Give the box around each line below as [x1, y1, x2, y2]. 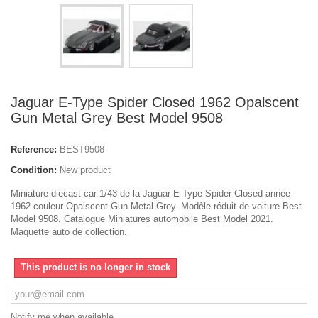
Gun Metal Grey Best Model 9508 [11, 110, 223, 126]
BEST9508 [60, 144, 104, 155]
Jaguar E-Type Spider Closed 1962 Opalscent [11, 94, 299, 110]
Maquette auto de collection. [11, 226, 127, 237]
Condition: [11, 165, 57, 175]
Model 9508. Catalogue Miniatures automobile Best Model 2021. [11, 214, 273, 224]
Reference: [11, 144, 57, 155]
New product [60, 165, 111, 175]
